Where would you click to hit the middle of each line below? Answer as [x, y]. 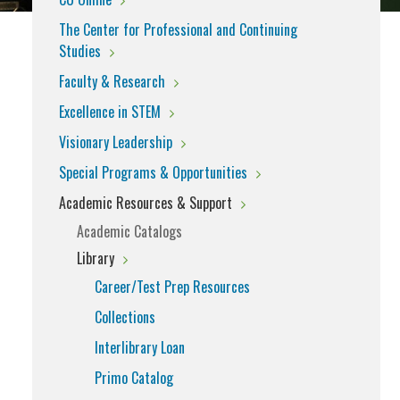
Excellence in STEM [110, 112]
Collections [125, 317]
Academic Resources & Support [146, 203]
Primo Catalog [134, 378]
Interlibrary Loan [140, 347]
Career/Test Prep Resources [174, 287]
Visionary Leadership [116, 142]
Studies [80, 51]
